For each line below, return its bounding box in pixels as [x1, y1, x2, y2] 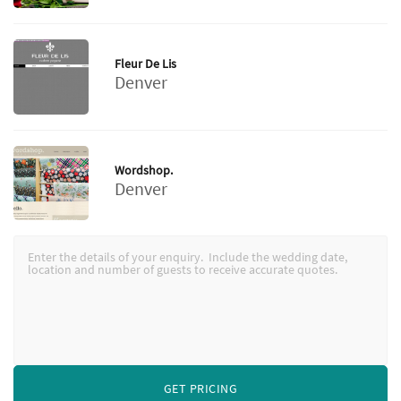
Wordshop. [114, 162, 173, 179]
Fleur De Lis [114, 55, 176, 73]
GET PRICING [163, 380, 238, 397]
